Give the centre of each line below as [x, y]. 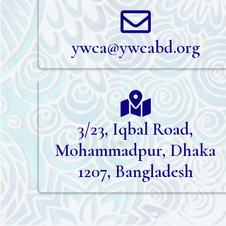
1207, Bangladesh [136, 172]
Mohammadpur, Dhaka [136, 150]
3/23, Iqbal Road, [136, 129]
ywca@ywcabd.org [135, 47]
